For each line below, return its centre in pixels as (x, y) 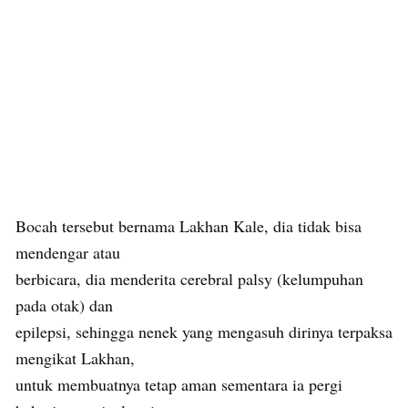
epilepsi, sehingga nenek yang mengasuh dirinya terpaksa (204, 331)
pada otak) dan (64, 305)
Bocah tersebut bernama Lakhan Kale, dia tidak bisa (189, 225)
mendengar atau (68, 252)
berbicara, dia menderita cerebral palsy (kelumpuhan (189, 278)
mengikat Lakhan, (75, 357)
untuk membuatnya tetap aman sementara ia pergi (179, 384)
